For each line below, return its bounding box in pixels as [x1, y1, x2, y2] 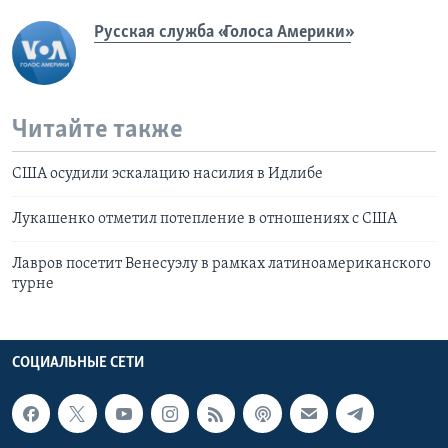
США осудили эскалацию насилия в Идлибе [12, 166, 323, 183]
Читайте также [12, 116, 183, 144]
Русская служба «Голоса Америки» [94, 22, 351, 42]
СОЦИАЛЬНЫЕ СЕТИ [12, 355, 144, 372]
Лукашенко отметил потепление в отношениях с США [12, 211, 397, 228]
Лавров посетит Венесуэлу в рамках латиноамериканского [12, 256, 431, 273]
